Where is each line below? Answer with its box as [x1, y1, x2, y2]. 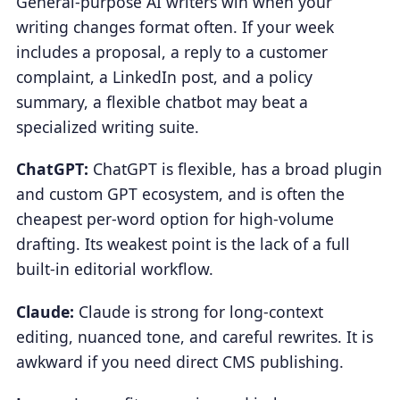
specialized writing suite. [15, 116, 199, 137]
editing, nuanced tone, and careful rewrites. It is [15, 325, 373, 347]
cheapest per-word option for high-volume [15, 208, 334, 230]
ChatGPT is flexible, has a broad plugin [87, 158, 382, 180]
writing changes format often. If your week [15, 16, 334, 37]
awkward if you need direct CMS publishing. [15, 350, 344, 372]
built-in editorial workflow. [15, 258, 213, 280]
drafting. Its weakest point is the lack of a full [15, 233, 350, 255]
